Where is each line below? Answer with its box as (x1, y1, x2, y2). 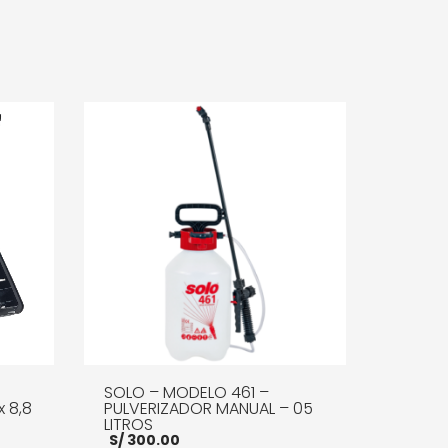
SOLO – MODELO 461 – (103, 380, 269, 404)
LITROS (103, 412, 153, 436)
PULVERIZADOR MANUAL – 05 (103, 396, 313, 420)
